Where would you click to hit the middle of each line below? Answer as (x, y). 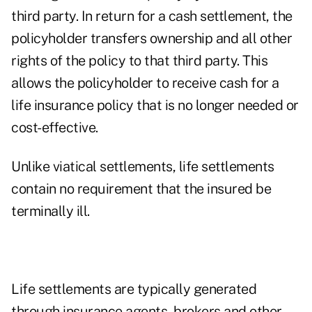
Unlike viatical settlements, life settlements (143, 167)
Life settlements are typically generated (134, 289)
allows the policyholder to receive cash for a (145, 83)
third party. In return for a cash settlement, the (152, 16)
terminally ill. (50, 211)
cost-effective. (55, 128)
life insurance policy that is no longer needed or (155, 106)
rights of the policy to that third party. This (139, 61)
